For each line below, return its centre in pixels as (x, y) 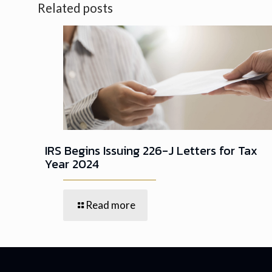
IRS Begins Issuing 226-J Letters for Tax (151, 150)
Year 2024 (72, 164)
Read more (110, 205)
